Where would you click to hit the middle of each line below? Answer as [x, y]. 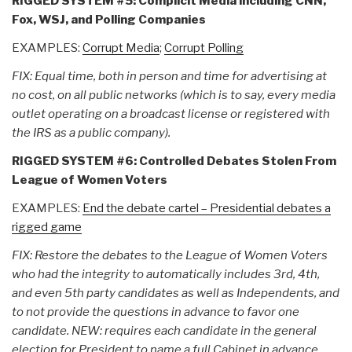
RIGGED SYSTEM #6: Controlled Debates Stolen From [174, 161]
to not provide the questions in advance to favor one [156, 312]
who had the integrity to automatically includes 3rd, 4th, [166, 274]
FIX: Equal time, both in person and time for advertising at [169, 76]
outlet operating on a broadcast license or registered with [171, 114]
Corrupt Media [121, 48]
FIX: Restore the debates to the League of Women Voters [170, 255]
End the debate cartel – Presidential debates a [207, 208]
